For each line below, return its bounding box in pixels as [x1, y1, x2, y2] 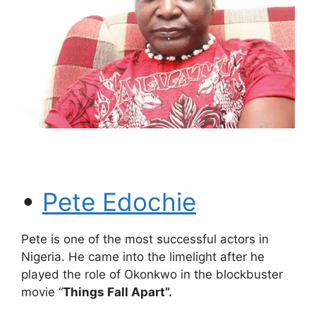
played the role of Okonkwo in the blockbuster [21, 267, 283, 282]
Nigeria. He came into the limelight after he [21, 250, 265, 265]
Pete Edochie [42, 187, 196, 217]
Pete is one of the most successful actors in [21, 232, 269, 247]
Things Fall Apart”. [63, 285, 175, 300]
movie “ [21, 285, 63, 300]
